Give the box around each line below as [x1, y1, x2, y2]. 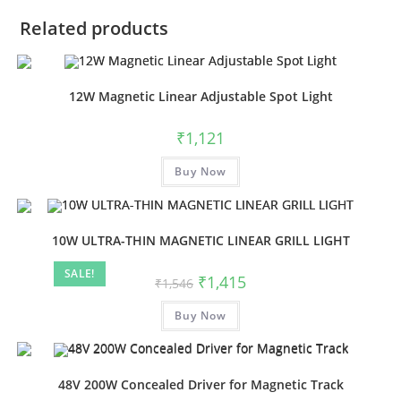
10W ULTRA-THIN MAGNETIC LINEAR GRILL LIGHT [51, 231, 350, 249]
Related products [20, 15, 169, 40]
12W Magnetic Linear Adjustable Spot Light [68, 88, 333, 106]
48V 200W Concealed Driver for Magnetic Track [57, 375, 344, 393]
